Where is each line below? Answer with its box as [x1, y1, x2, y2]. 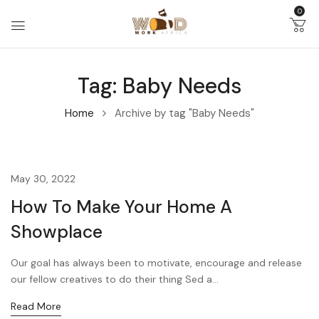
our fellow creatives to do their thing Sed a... [11, 272, 219, 286]
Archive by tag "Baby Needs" [115, 105, 254, 120]
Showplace [11, 219, 103, 244]
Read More [11, 299, 61, 313]
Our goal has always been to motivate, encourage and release [11, 256, 302, 269]
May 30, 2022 [11, 172, 75, 185]
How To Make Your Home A [11, 194, 232, 219]
